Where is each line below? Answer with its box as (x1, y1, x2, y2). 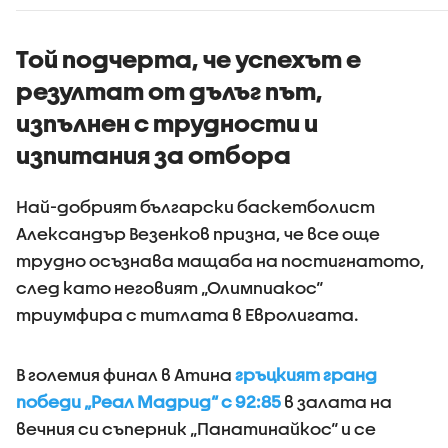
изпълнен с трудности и (16, 109, 318, 137)
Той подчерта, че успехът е (16, 45, 361, 73)
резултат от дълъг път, (16, 77, 323, 105)
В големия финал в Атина (16, 365, 235, 384)
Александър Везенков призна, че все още (16, 224, 380, 243)
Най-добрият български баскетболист (16, 197, 375, 216)
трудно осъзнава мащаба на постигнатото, (16, 251, 425, 270)
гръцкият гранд (235, 365, 377, 384)
